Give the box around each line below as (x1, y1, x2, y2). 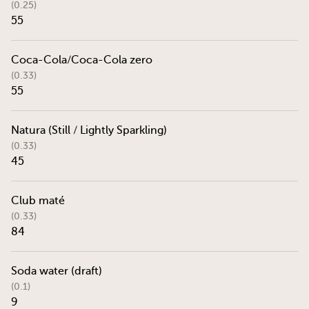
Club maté (11, 195, 65, 207)
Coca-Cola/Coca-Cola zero (11, 54, 152, 66)
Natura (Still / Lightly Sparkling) (11, 124, 167, 137)
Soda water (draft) (11, 265, 102, 277)
